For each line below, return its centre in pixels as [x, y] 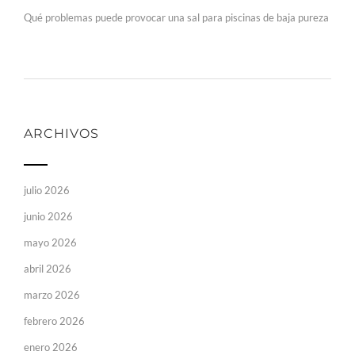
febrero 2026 [54, 321]
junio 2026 [48, 216]
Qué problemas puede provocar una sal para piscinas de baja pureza [176, 17]
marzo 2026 [52, 294]
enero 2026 [51, 347]
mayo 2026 [50, 242]
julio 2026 [47, 190]
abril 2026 [48, 268]
